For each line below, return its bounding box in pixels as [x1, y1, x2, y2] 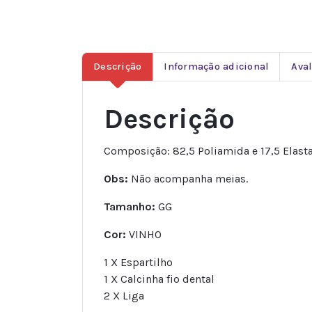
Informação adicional [164, 61, 270, 73]
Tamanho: [104, 199, 155, 213]
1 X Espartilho [104, 255, 173, 269]
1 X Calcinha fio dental [104, 272, 214, 286]
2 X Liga [104, 288, 144, 302]
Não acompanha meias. [128, 171, 248, 185]
